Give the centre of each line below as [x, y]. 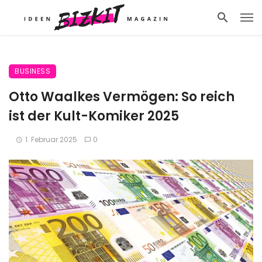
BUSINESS [32, 71]
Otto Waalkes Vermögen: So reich [122, 97]
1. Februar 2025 [51, 139]
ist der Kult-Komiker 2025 [94, 116]
